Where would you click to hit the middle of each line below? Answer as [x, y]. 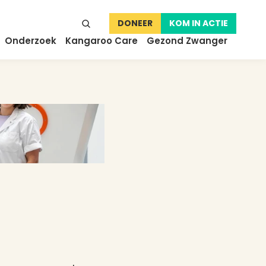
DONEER [135, 23]
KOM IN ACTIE [199, 23]
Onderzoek [31, 40]
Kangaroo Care [102, 40]
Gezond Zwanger [187, 40]
